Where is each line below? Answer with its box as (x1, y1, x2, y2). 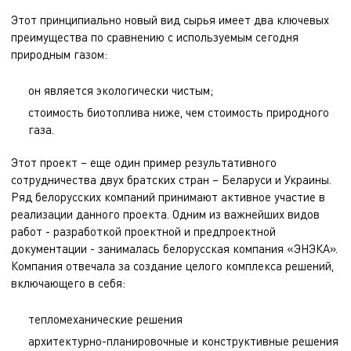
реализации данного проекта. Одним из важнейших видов (11, 207, 320, 221)
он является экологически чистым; (28, 83, 213, 97)
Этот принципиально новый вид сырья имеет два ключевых (11, 13, 329, 27)
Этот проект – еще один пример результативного (11, 155, 277, 169)
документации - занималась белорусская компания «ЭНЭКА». (11, 241, 338, 255)
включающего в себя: (11, 276, 125, 290)
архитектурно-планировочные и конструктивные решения (28, 334, 338, 348)
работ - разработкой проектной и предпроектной (11, 224, 276, 238)
